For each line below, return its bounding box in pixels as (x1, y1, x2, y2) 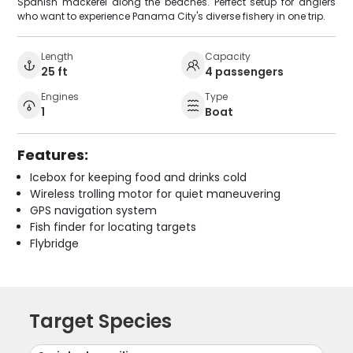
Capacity (205, 49, 251, 63)
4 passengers (205, 63, 284, 80)
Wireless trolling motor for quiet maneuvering (30, 185, 281, 202)
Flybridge (30, 235, 80, 251)
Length (41, 49, 74, 63)
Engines (41, 89, 80, 103)
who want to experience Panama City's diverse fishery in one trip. (17, 9, 326, 23)
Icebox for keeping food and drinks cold (30, 169, 247, 185)
